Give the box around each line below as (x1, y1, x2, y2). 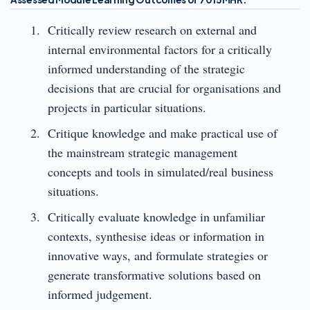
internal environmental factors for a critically (47, 40, 272, 57)
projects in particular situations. (47, 98, 206, 116)
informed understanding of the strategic (47, 60, 245, 77)
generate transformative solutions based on (47, 266, 261, 283)
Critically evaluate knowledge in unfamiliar (47, 208, 265, 225)
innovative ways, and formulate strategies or (47, 246, 268, 264)
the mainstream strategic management (47, 143, 237, 161)
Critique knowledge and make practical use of (47, 124, 277, 141)
